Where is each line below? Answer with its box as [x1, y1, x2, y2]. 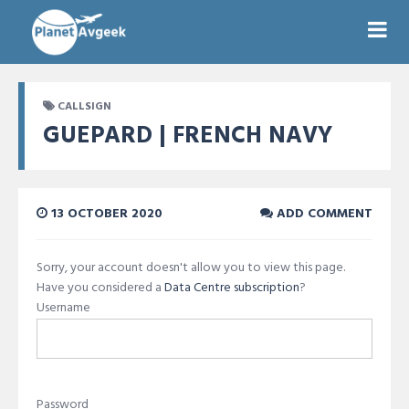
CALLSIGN [58, 98, 111, 116]
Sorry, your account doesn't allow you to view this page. [37, 257, 345, 278]
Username [37, 298, 90, 319]
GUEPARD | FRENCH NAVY [43, 118, 332, 155]
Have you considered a [37, 278, 164, 299]
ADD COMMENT [273, 204, 372, 225]
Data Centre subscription [164, 278, 299, 299]
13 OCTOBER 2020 [47, 204, 163, 225]
